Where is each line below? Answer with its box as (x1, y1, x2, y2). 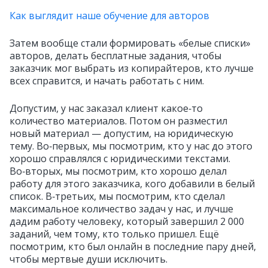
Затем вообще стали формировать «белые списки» (10, 36, 251, 50)
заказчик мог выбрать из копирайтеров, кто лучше (10, 62, 254, 75)
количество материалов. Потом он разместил (10, 114, 227, 128)
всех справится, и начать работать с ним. (10, 74, 204, 88)
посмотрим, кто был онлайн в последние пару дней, (10, 240, 256, 254)
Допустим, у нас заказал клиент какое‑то (10, 102, 203, 115)
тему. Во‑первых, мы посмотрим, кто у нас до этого (10, 139, 252, 153)
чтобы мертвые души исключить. (10, 252, 167, 266)
